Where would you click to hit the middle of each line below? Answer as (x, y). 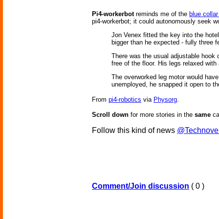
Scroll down (110, 115)
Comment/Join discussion (141, 186)
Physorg (165, 100)
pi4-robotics (125, 100)
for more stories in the (162, 115)
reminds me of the (162, 14)
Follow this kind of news (134, 131)
